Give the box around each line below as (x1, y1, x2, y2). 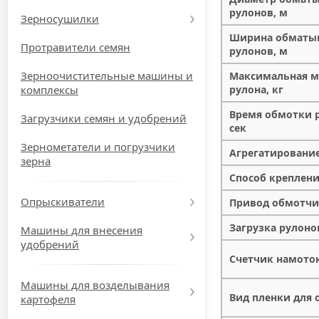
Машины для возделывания (21, 278, 169, 292)
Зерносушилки (21, 11, 99, 26)
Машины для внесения (21, 223, 142, 237)
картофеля (21, 292, 75, 306)
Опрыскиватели (21, 194, 105, 209)
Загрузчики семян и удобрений (21, 111, 187, 125)
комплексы (21, 83, 78, 97)
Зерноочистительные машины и (21, 68, 193, 83)
